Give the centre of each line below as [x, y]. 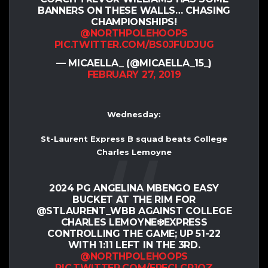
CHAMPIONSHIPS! [134, 22]
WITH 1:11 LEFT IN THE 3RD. [134, 245]
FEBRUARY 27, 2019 [134, 74]
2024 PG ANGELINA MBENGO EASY [134, 188]
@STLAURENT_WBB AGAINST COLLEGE [134, 211]
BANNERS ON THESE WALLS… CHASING [134, 10]
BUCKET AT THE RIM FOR [134, 199]
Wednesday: [134, 114]
